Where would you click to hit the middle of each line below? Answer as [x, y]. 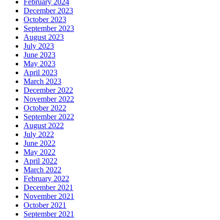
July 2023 [39, 46]
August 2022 [44, 126]
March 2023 [42, 82]
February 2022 [46, 179]
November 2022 [49, 99]
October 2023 [45, 20]
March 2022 [42, 170]
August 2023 [44, 37]
